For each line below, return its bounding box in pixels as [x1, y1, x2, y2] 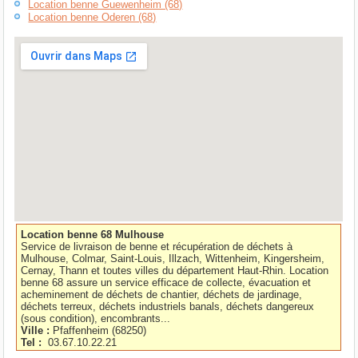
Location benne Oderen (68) [28, 11, 157, 24]
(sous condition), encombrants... [21, 312, 171, 324]
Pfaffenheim [53, 324, 113, 336]
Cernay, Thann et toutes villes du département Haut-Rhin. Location [21, 264, 329, 276]
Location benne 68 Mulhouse [21, 228, 165, 241]
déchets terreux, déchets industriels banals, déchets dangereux [21, 300, 315, 312]
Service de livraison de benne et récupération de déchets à [21, 240, 293, 253]
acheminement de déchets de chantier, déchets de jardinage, [21, 288, 303, 300]
